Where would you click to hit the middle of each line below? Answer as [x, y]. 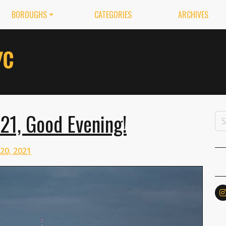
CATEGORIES [113, 15]
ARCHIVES [193, 15]
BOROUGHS [29, 15]
